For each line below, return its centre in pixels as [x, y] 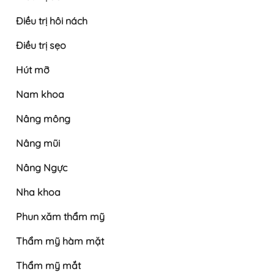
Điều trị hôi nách [52, 21]
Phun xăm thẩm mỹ [60, 217]
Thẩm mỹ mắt [48, 266]
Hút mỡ [33, 70]
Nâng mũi [38, 143]
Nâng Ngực [42, 168]
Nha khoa [38, 192]
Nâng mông [43, 119]
